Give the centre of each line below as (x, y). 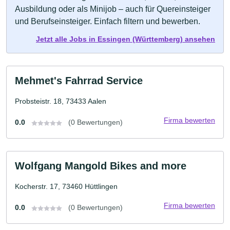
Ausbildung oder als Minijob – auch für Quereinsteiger (113, 9)
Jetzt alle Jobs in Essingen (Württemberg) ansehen (126, 39)
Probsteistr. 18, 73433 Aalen (61, 101)
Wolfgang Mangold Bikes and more (101, 166)
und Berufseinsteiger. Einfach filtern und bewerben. (108, 21)
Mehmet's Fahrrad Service (79, 81)
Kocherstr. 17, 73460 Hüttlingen (66, 186)
